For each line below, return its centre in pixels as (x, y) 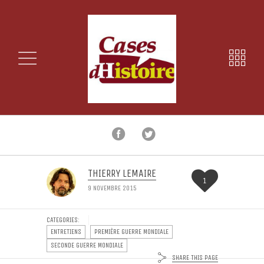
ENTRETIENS (66, 232)
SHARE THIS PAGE (195, 257)
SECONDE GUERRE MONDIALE (87, 245)
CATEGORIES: (63, 220)
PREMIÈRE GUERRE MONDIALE (131, 232)
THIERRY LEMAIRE (122, 173)
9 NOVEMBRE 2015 (112, 188)
